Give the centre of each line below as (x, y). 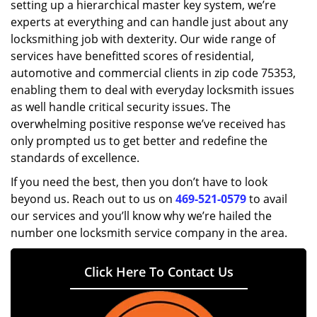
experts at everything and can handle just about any (149, 22)
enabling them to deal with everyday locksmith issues (152, 90)
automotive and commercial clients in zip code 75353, (153, 73)
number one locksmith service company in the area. (149, 233)
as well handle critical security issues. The (121, 107)
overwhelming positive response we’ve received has (148, 124)
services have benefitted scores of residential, (132, 56)
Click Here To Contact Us (158, 272)
